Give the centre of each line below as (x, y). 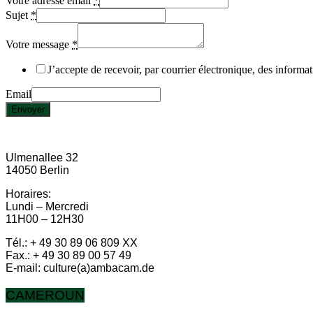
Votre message (37, 44)
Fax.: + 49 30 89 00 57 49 (68, 255)
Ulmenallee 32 (42, 157)
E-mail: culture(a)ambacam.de (80, 268)
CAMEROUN (45, 295)
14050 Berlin (37, 170)
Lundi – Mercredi (47, 206)
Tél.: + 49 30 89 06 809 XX (72, 242)
